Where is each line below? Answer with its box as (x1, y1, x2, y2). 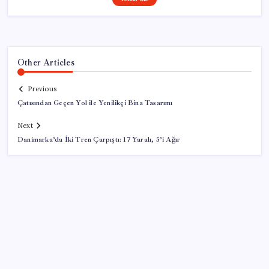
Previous (28, 85, 56, 94)
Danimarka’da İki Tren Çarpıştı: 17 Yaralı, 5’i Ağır (17, 135, 181, 145)
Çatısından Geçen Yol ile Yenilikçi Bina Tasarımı (17, 98, 173, 108)
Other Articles (17, 56, 74, 68)
